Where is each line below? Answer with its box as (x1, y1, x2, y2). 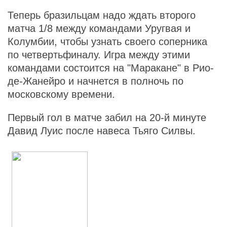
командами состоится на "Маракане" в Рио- (8, 62, 214, 73)
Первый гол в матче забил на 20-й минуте (8, 112, 206, 123)
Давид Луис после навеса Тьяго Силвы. (8, 125, 196, 136)
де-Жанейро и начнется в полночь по (8, 75, 183, 87)
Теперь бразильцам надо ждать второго (8, 10, 196, 21)
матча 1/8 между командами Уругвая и (8, 23, 191, 34)
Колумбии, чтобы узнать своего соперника (8, 36, 207, 47)
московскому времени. (8, 89, 115, 100)
